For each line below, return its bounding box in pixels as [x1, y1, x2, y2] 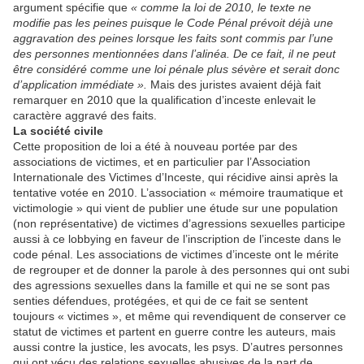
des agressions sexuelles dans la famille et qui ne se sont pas [13, 279, 330, 292]
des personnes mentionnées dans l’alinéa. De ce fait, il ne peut [13, 47, 336, 60]
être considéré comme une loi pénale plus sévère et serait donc [13, 63, 340, 76]
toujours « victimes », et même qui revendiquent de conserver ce [13, 310, 346, 323]
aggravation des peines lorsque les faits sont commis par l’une [13, 32, 333, 45]
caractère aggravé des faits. [13, 109, 157, 122]
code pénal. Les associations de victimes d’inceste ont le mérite [13, 248, 339, 261]
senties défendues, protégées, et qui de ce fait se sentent [13, 294, 308, 307]
